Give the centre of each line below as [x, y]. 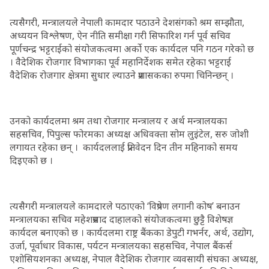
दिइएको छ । [31, 160]
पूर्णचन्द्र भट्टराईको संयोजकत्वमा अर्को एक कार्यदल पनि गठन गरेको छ [132, 49]
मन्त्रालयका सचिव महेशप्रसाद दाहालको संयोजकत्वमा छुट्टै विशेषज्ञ [121, 219]
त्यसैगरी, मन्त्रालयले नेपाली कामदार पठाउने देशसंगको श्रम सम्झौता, [127, 22]
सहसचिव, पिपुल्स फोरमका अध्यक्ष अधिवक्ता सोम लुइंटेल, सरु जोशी [129, 134]
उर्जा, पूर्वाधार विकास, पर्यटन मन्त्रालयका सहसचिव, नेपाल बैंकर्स [121, 246]
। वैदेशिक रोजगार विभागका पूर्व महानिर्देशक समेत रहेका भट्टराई [120, 62]
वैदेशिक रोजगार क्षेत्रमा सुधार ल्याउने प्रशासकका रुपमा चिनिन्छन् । [122, 75]
